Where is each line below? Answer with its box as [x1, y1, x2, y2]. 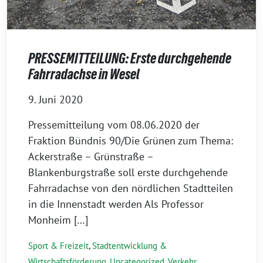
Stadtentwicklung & [92, 240, 167, 252]
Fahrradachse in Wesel [28, 66, 140, 83]
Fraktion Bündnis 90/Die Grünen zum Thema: [28, 134, 233, 148]
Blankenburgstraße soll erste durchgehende [28, 166, 228, 180]
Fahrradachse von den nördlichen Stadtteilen [28, 181, 233, 195]
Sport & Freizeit [28, 240, 89, 252]
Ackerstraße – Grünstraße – [28, 150, 153, 164]
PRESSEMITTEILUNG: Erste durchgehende [28, 50, 231, 67]
